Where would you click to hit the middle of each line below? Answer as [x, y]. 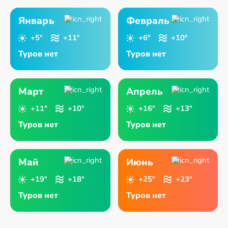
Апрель [145, 92]
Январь [36, 21]
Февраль [148, 21]
